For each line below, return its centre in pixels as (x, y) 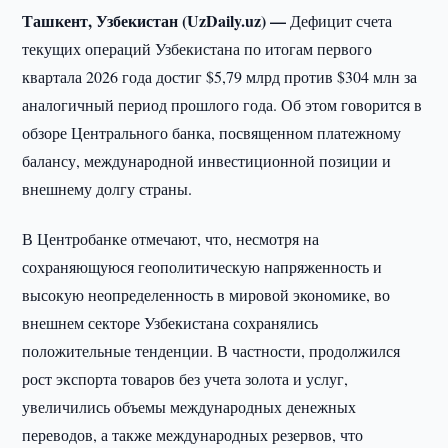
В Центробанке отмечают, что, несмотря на (171, 238)
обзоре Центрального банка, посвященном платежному (212, 132)
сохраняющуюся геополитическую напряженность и (202, 266)
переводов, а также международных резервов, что (193, 434)
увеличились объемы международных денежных (189, 406)
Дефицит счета (341, 20)
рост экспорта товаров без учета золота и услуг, (185, 378)
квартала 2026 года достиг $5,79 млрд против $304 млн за (220, 76)
